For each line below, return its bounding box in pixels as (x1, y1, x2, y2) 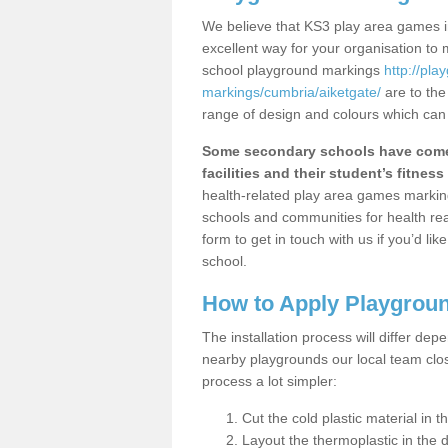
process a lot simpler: (202, 373, 337, 389)
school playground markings (202, 62, 384, 78)
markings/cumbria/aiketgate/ (202, 84, 381, 100)
